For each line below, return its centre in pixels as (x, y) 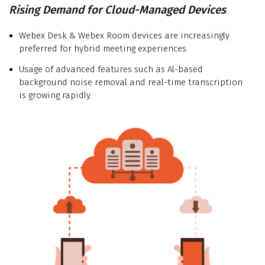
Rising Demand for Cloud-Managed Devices (117, 10)
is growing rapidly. (55, 96)
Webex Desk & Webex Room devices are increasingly (124, 36)
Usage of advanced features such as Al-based (111, 70)
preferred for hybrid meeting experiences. (104, 49)
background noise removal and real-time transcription (131, 83)
